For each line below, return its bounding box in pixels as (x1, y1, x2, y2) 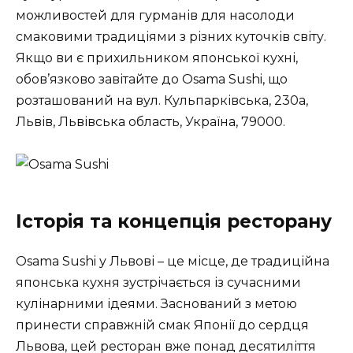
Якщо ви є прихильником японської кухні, (16, 50, 298, 66)
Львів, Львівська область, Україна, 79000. (16, 114, 285, 130)
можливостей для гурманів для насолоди (16, 8, 295, 24)
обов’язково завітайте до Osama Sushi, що (16, 72, 288, 87)
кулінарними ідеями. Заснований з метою (16, 296, 297, 312)
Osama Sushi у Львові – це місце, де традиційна (16, 254, 329, 269)
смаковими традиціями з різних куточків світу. (16, 29, 326, 45)
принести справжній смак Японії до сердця (16, 318, 309, 333)
